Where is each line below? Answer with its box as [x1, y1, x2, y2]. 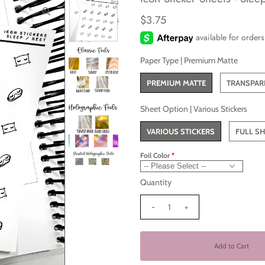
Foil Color [140, 151, 170, 160]
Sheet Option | [140, 104, 193, 115]
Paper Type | [140, 55, 184, 66]
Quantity [140, 177, 172, 188]
